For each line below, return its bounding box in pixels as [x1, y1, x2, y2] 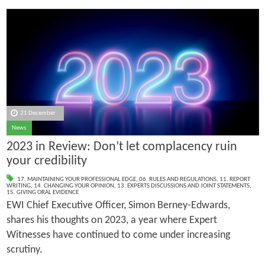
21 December [20, 109, 56, 117]
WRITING [6, 182, 31, 189]
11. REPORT [219, 176, 250, 183]
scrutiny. [6, 244, 43, 256]
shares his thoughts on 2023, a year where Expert [6, 214, 217, 226]
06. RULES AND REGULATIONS [138, 176, 216, 183]
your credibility [6, 154, 87, 169]
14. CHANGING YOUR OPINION [33, 182, 114, 189]
